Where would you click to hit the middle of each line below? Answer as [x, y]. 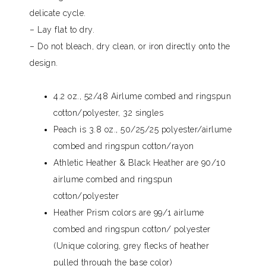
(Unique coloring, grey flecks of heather [131, 246]
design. [44, 63]
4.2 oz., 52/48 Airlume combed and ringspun [142, 96]
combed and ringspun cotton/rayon [123, 146]
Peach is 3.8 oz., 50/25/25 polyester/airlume [142, 129]
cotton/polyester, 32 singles [108, 113]
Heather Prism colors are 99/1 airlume [129, 212]
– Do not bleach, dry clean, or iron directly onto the [130, 46]
